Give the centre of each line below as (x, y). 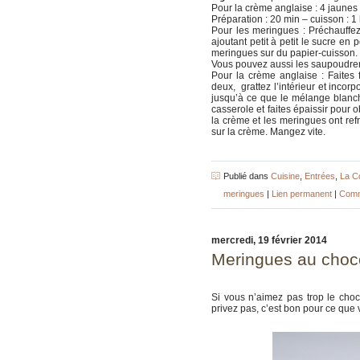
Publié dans (247, 176)
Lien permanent (302, 193)
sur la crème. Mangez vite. (268, 131)
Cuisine (285, 176)
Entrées (320, 176)
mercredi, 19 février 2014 (269, 240)
